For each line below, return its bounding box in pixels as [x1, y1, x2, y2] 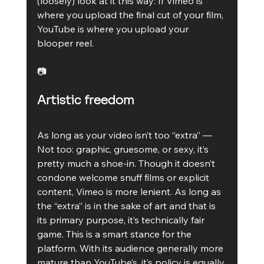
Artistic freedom [37, 93, 134, 108]
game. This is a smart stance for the [37, 227, 194, 240]
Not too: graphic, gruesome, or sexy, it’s [37, 143, 211, 155]
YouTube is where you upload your [37, 22, 191, 35]
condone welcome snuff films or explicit [37, 171, 212, 183]
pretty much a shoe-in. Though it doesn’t [37, 157, 217, 169]
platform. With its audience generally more [37, 242, 226, 254]
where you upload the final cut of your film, [37, 8, 226, 21]
